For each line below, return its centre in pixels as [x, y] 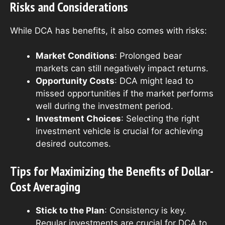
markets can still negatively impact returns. [122, 69]
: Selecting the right [160, 119]
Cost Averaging [45, 186]
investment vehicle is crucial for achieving [119, 131]
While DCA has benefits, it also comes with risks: [108, 30]
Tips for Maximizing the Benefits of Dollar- [112, 171]
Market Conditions [75, 56]
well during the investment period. [104, 106]
